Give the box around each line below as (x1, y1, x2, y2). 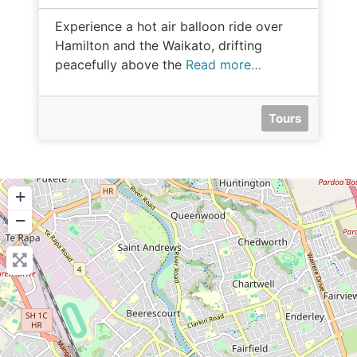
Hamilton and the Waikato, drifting (55, 37, 262, 53)
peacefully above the (55, 56, 186, 73)
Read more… (186, 56, 261, 73)
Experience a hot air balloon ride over (55, 18, 283, 34)
